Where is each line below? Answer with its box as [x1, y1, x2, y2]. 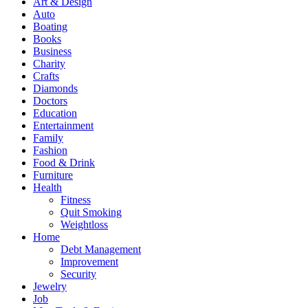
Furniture [33, 169, 73, 181]
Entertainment [33, 120, 93, 132]
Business [33, 45, 71, 58]
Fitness [60, 194, 91, 206]
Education [33, 107, 77, 120]
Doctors [33, 95, 67, 107]
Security [60, 268, 96, 280]
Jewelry [33, 280, 67, 293]
